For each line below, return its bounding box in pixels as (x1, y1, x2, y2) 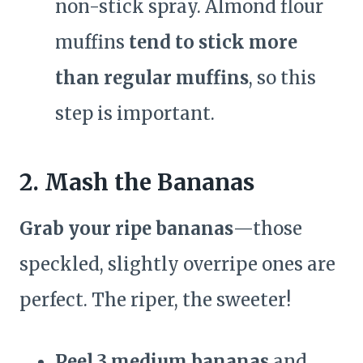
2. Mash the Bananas (19, 168, 254, 198)
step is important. (55, 102, 215, 126)
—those (233, 217, 302, 241)
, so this (249, 66, 316, 90)
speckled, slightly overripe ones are (19, 253, 335, 276)
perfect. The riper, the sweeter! (19, 288, 291, 312)
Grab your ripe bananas (19, 217, 233, 241)
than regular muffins (55, 66, 249, 90)
